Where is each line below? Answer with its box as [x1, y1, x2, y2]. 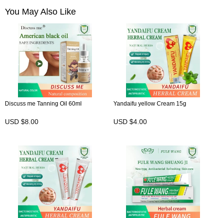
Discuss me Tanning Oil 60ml [5, 100, 82, 108]
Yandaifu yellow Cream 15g [113, 100, 186, 108]
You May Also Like [5, 7, 76, 17]
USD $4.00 [113, 118, 147, 126]
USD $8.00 [5, 118, 38, 126]
